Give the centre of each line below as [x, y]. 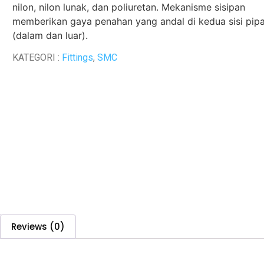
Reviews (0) [38, 226]
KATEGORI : [37, 58]
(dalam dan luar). [50, 35]
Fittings [77, 58]
